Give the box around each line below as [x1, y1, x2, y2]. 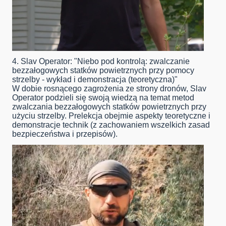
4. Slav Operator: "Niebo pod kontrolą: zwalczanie [12, 57, 190, 66]
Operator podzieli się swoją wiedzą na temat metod [12, 93, 194, 102]
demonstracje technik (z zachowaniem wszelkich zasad [12, 121, 210, 130]
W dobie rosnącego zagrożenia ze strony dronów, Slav [12, 84, 206, 93]
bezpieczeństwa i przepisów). [12, 130, 118, 139]
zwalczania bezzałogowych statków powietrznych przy [12, 102, 206, 111]
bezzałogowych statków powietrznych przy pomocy [12, 66, 194, 75]
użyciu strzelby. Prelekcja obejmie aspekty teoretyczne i [12, 111, 210, 121]
